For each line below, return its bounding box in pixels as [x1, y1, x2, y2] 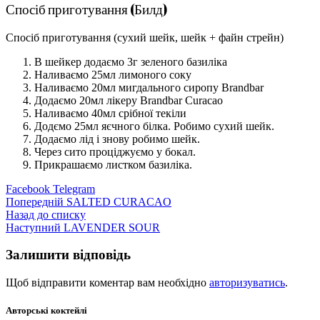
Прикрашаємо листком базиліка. [34, 158, 192, 171]
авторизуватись [209, 276, 285, 289]
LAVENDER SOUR [64, 221, 160, 234]
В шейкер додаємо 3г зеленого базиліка [34, 55, 227, 68]
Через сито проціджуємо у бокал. [34, 145, 196, 158]
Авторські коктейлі [6, 305, 87, 316]
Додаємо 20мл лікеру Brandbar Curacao [34, 94, 223, 106]
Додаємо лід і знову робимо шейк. [34, 132, 200, 145]
